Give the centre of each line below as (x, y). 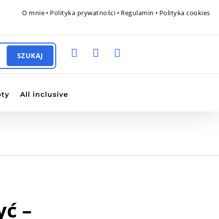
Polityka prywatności (83, 13)
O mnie (33, 13)
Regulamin (137, 13)
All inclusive (44, 94)
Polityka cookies (185, 13)
